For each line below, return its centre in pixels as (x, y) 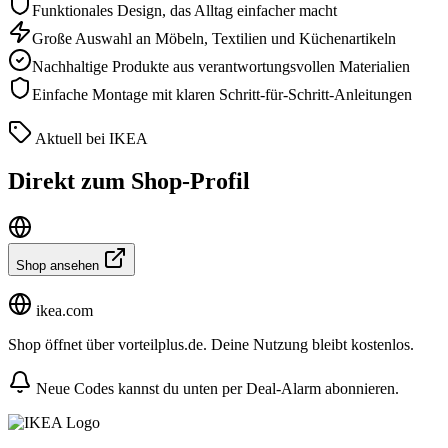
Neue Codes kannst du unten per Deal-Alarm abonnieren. (215, 388)
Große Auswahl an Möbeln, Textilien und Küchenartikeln (214, 38)
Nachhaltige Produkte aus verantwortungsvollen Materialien (221, 66)
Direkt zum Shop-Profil (129, 180)
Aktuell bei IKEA (90, 138)
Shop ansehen (59, 265)
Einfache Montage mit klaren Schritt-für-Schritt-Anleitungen (222, 94)
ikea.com (62, 310)
